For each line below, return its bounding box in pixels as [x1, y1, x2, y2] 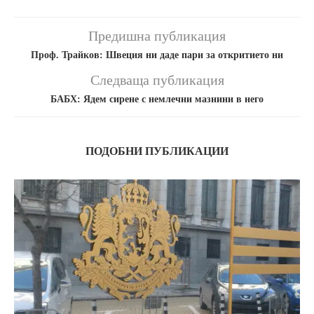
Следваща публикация [90, 72, 224, 88]
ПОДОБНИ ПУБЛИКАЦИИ [86, 145, 228, 158]
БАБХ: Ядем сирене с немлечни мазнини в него [50, 94, 264, 105]
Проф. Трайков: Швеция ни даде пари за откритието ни [31, 50, 283, 61]
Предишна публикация [88, 28, 226, 44]
